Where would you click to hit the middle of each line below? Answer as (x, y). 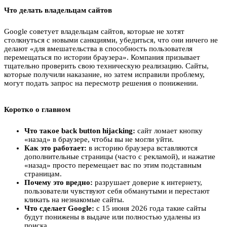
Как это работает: (55, 148)
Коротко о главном (37, 110)
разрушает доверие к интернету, (147, 183)
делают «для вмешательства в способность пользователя (98, 49)
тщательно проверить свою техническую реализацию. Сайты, (106, 66)
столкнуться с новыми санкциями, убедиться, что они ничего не (111, 40)
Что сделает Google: (59, 209)
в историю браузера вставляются (142, 148)
